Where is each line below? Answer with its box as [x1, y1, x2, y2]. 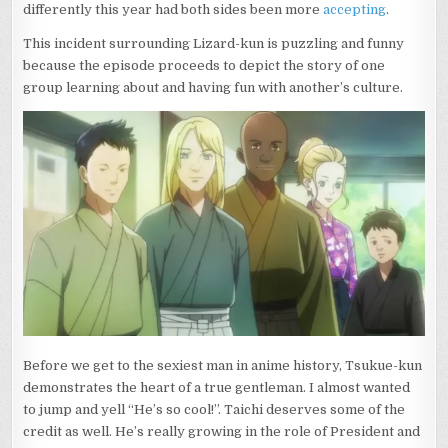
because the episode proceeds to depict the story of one [23, 57, 386, 73]
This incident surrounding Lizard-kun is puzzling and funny [23, 35, 405, 51]
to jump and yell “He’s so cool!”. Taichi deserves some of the [23, 401, 406, 417]
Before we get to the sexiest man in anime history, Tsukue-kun [23, 357, 423, 373]
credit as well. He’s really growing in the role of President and [23, 423, 421, 439]
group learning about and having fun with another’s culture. [23, 79, 404, 95]
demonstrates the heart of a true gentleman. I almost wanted [23, 379, 411, 395]
